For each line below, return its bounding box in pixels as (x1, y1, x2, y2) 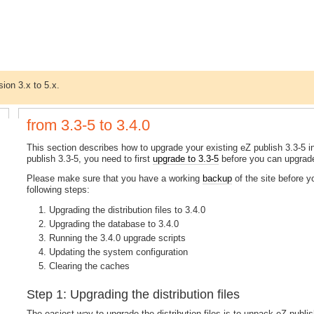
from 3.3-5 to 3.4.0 (27, 116, 151, 134)
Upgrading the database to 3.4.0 (49, 219, 179, 230)
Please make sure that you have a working (27, 173, 203, 184)
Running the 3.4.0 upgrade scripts (49, 232, 186, 243)
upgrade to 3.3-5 (153, 153, 219, 164)
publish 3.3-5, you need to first (27, 153, 153, 164)
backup (203, 173, 233, 184)
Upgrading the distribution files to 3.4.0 (49, 205, 206, 216)
